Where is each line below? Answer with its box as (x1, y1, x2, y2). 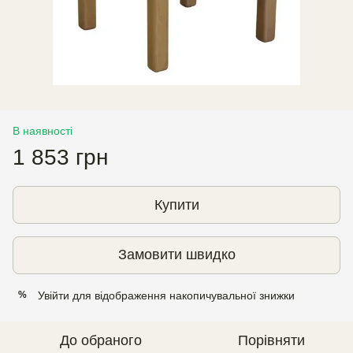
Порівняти (237, 332, 305, 348)
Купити (154, 196, 199, 213)
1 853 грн (13, 144, 108, 169)
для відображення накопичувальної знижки (69, 288, 295, 302)
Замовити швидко (117, 247, 236, 263)
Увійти (38, 288, 69, 302)
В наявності (13, 124, 72, 137)
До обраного (60, 332, 142, 348)
